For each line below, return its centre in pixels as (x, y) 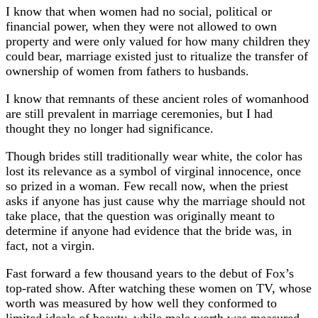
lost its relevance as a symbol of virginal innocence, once (153, 171)
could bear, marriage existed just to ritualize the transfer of (157, 56)
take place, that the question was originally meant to (140, 215)
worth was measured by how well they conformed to (141, 303)
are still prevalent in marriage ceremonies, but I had (139, 113)
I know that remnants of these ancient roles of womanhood (157, 98)
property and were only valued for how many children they (158, 41)
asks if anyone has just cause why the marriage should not (155, 201)
